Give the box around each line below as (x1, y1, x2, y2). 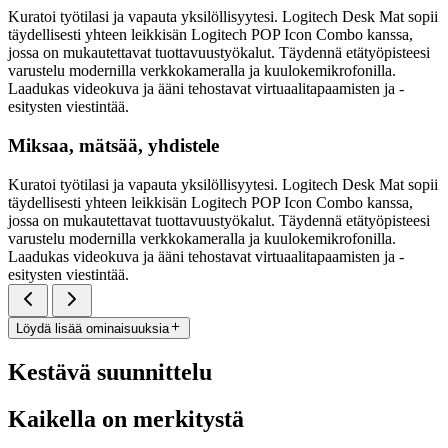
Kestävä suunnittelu (8, 358, 212, 385)
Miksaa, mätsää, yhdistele (8, 134, 219, 156)
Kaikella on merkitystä (8, 405, 244, 432)
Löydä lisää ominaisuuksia (16, 320, 169, 336)
